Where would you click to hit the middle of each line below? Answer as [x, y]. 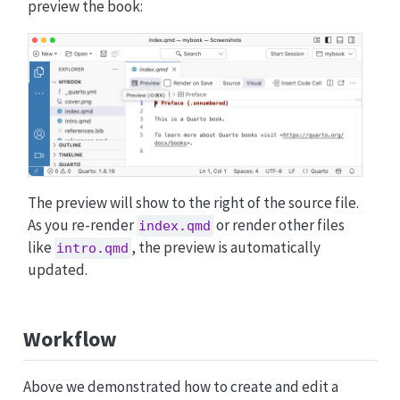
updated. [57, 270]
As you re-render [82, 225]
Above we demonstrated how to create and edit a [180, 386]
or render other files [279, 225]
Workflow [70, 339]
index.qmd [175, 226]
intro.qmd [93, 249]
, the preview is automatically [226, 248]
